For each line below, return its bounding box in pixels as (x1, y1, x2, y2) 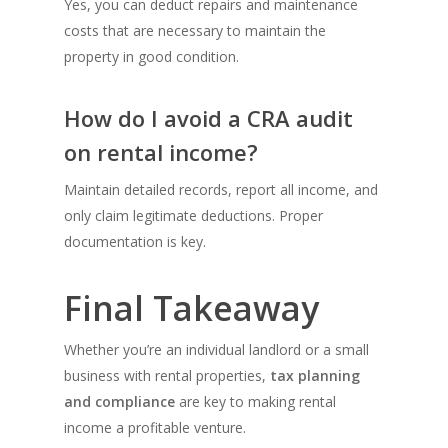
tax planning (270, 366, 360, 386)
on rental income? (64, 137, 258, 168)
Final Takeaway (64, 285, 319, 332)
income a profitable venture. (64, 418, 246, 438)
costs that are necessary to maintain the (64, 21, 326, 41)
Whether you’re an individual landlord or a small (64, 340, 369, 360)
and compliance (64, 392, 175, 412)
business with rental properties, (64, 366, 270, 386)
